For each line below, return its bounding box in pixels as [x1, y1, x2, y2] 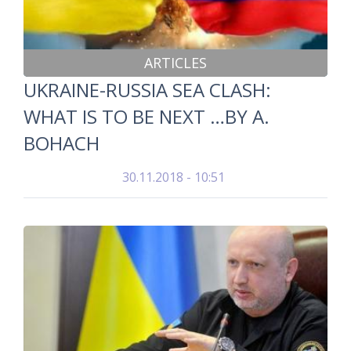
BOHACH [24, 130, 100, 156]
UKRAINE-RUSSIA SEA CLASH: [24, 77, 271, 103]
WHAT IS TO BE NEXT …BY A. [24, 103, 270, 129]
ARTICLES [144, 53, 207, 72]
